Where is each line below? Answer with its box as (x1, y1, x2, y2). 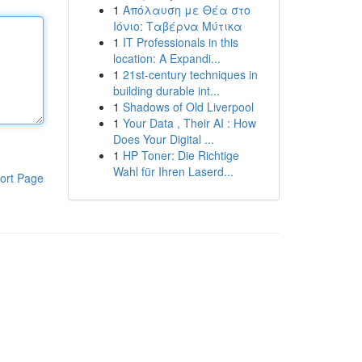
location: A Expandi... (112, 50, 221, 66)
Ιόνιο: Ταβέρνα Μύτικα (112, 18, 242, 34)
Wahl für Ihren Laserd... (112, 163, 234, 179)
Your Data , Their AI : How (122, 115, 256, 131)
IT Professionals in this (122, 34, 238, 50)
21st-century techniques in (122, 66, 258, 82)
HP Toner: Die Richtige (122, 147, 239, 163)
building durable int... (112, 82, 220, 99)
